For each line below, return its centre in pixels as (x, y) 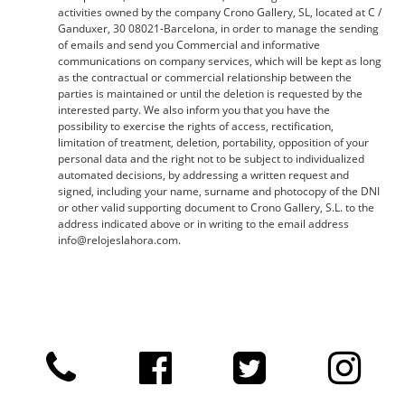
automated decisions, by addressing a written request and (204, 175)
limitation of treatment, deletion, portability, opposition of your (214, 142)
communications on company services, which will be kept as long (220, 61)
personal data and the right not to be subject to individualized (212, 159)
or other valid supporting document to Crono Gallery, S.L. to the (217, 207)
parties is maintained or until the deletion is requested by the (211, 94)
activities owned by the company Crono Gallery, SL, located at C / (220, 12)
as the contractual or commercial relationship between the (205, 77)
